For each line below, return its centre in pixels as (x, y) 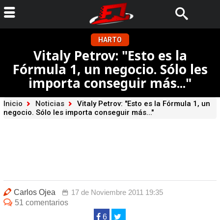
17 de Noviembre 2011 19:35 (117, 192)
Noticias (50, 104)
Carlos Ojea (34, 192)
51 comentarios (41, 203)
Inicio (13, 104)
